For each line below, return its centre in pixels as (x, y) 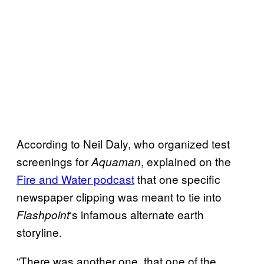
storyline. (39, 232)
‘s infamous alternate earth (137, 214)
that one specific (177, 179)
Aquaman (116, 161)
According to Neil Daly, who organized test (123, 143)
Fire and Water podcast (75, 179)
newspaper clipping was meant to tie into (119, 196)
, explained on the (186, 161)
